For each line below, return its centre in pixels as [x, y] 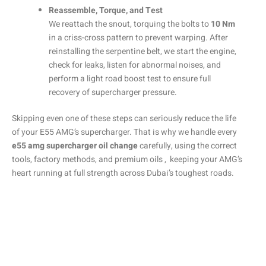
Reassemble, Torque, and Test [106, 11]
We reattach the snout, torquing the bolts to [130, 24]
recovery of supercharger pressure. [113, 93]
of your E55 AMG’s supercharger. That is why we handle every [124, 132]
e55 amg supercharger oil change [75, 146]
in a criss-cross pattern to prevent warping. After [138, 38]
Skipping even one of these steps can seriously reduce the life [124, 119]
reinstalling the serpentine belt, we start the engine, [142, 52]
